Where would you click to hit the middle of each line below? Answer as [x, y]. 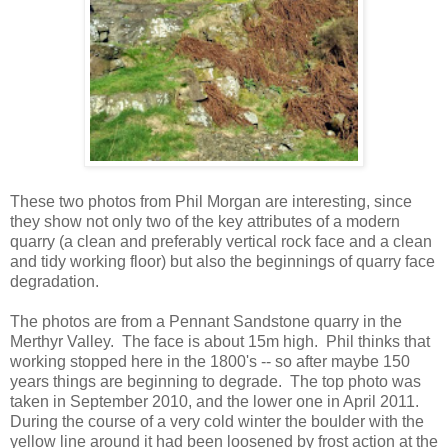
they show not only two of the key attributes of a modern [205, 221]
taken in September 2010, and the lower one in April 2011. [216, 401]
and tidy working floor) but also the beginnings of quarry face [222, 261]
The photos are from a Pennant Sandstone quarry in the [206, 321]
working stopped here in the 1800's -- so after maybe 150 [210, 361]
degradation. [54, 281]
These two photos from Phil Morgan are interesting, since [211, 201]
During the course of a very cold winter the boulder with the [217, 421]
